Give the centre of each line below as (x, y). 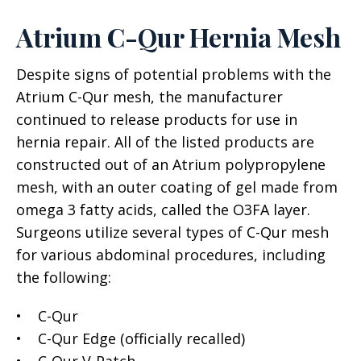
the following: (64, 277)
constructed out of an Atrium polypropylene (171, 164)
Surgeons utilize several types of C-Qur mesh (172, 232)
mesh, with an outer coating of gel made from (177, 187)
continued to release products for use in (157, 119)
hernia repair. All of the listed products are (165, 142)
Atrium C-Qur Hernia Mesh (178, 37)
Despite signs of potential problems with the (174, 74)
